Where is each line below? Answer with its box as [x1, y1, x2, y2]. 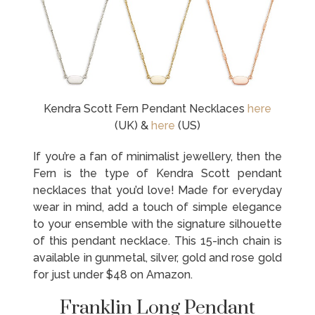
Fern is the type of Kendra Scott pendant [33, 166, 282, 180]
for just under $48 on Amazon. [33, 267, 193, 281]
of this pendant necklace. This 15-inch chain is [33, 233, 282, 247]
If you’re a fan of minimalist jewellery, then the [33, 149, 282, 163]
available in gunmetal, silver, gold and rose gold [33, 250, 282, 264]
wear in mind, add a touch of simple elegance [33, 200, 282, 214]
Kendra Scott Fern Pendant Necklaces [44, 101, 247, 115]
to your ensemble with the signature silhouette [33, 217, 282, 231]
